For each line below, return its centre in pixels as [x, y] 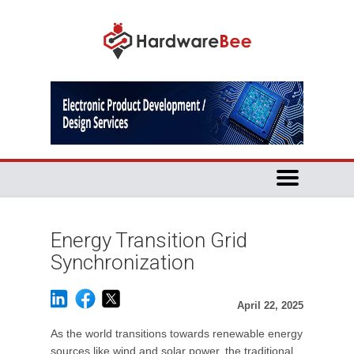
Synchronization [122, 262]
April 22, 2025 [270, 305]
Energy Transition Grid [149, 240]
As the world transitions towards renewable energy [177, 333]
